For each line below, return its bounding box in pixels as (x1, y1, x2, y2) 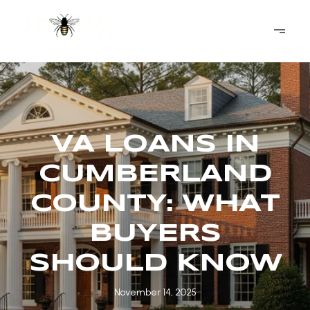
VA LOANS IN (51, 133, 259, 156)
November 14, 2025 (113, 286, 197, 298)
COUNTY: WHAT (30, 192, 280, 216)
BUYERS (89, 222, 221, 246)
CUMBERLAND (38, 163, 272, 186)
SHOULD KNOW (28, 252, 282, 275)
